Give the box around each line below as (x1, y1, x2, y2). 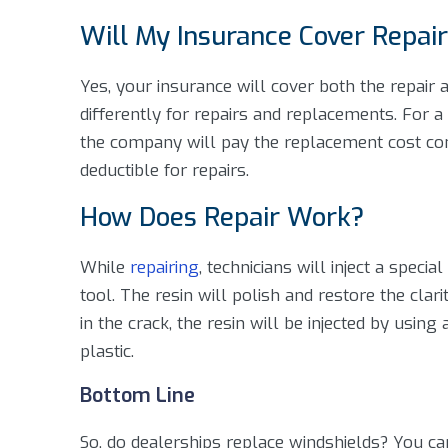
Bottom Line (80, 382, 195, 409)
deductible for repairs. (80, 159, 249, 182)
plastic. (80, 340, 134, 363)
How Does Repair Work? (80, 200, 364, 235)
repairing (130, 256, 199, 279)
